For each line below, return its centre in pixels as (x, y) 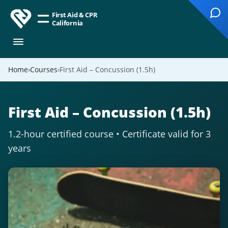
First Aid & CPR (75, 15)
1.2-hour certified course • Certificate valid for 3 (109, 134)
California (68, 23)
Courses (44, 69)
